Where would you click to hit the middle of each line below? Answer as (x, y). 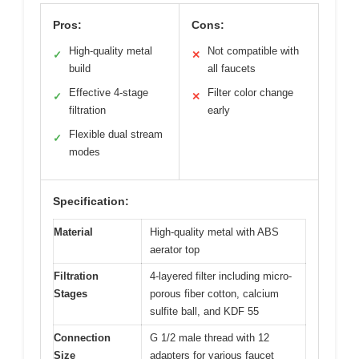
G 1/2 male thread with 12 (210, 337)
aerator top (175, 249)
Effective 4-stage (109, 92)
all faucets (232, 68)
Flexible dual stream (116, 134)
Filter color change (250, 92)
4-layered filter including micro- (221, 276)
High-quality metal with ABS (214, 232)
